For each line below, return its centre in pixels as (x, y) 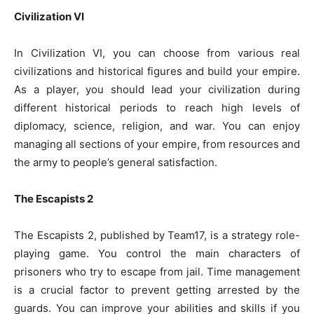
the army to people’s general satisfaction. (116, 162)
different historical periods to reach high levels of (157, 108)
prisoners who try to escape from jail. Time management (157, 272)
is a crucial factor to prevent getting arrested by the (157, 290)
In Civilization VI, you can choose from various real (157, 53)
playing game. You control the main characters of (157, 253)
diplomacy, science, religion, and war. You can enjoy (157, 126)
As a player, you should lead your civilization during (157, 89)
